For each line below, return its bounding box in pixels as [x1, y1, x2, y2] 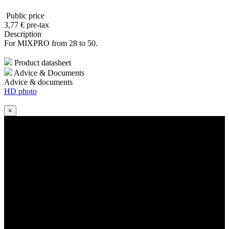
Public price [4, 11, 44, 20]
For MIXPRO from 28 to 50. [4, 38, 98, 48]
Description [4, 29, 41, 38]
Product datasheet [12, 58, 71, 67]
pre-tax [27, 20, 49, 29]
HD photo [4, 86, 37, 96]
